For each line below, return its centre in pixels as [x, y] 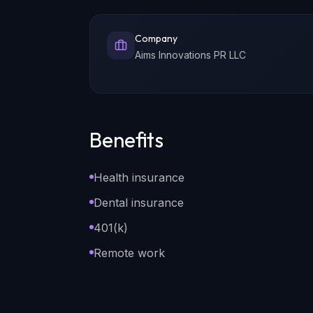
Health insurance [139, 177]
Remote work [129, 253]
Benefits [126, 140]
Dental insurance [139, 203]
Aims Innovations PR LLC [190, 55]
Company [156, 38]
